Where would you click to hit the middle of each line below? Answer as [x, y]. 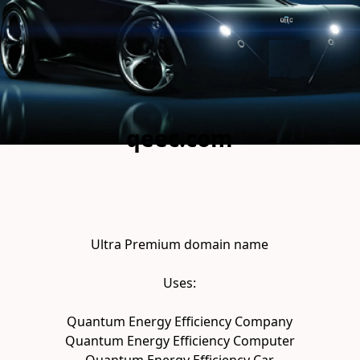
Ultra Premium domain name [180, 245]
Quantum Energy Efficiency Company [180, 322]
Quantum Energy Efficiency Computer [180, 341]
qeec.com [180, 139]
